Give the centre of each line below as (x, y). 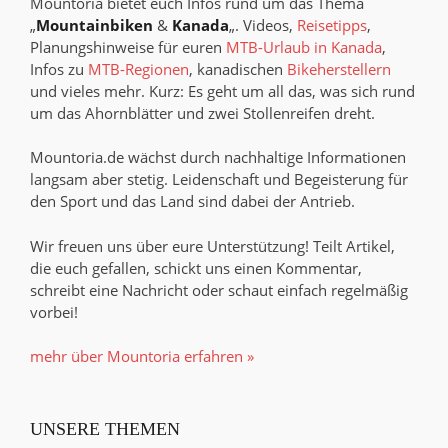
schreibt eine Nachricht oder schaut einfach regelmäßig (219, 289)
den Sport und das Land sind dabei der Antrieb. (192, 201)
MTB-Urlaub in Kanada (304, 46)
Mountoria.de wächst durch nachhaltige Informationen (218, 157)
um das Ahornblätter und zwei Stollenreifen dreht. (202, 112)
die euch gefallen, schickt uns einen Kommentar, (196, 267)
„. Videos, (263, 24)
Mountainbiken (94, 24)
